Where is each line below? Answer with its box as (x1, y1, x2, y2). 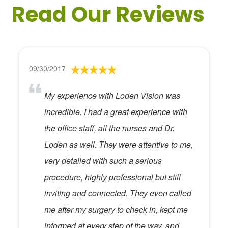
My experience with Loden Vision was (44, 90, 181, 101)
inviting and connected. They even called (44, 187, 192, 199)
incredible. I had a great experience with (44, 106, 188, 118)
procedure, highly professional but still (44, 171, 181, 183)
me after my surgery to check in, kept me (44, 204, 188, 215)
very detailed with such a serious (44, 155, 162, 166)
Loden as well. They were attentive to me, (44, 138, 193, 150)
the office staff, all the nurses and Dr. (44, 122, 175, 134)
